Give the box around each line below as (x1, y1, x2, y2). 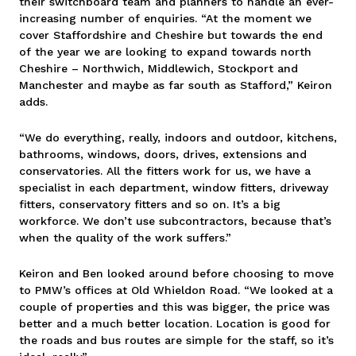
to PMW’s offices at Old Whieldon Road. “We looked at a (19, 283, 333, 296)
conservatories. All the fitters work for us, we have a (19, 164, 311, 177)
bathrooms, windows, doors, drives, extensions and (19, 147, 307, 161)
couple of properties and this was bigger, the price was (19, 300, 330, 313)
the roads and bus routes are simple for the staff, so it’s (19, 333, 334, 346)
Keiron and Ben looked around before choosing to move (19, 266, 334, 280)
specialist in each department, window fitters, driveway (19, 180, 328, 194)
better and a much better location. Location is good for (19, 316, 331, 330)
